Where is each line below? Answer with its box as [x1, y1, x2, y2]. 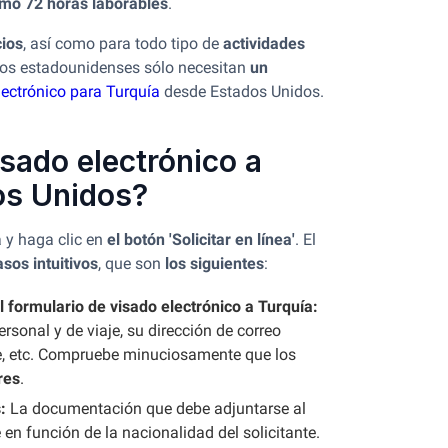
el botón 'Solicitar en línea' [107, 230, 295, 249]
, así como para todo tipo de [23, 34, 223, 53]
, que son [98, 254, 165, 273]
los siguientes [165, 254, 264, 273]
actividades [223, 34, 305, 53]
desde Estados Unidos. [160, 82, 324, 101]
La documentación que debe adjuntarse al [10, 399, 306, 418]
